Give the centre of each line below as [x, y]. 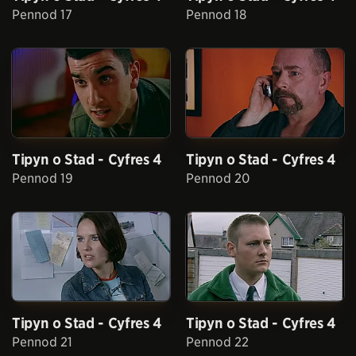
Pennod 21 [42, 342]
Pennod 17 [42, 15]
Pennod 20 [218, 178]
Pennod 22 [217, 342]
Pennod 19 [43, 178]
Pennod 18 [216, 15]
